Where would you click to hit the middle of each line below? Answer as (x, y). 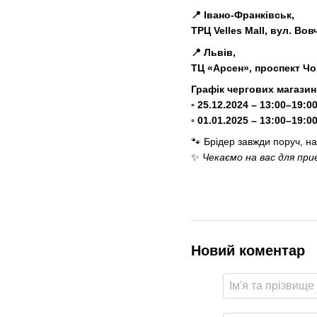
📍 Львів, (213, 52)
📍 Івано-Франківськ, (243, 15)
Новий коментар (248, 251)
